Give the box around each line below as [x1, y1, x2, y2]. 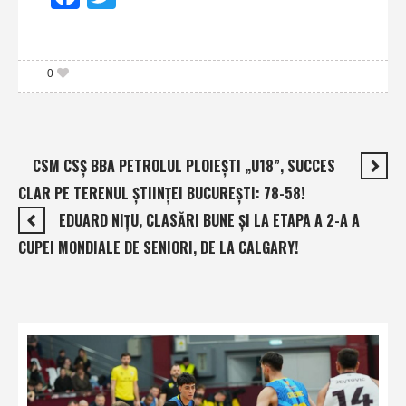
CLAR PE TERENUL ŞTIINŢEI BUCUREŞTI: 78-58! [18, 181, 304, 204]
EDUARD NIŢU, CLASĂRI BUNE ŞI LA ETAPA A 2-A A [59, 208, 360, 231]
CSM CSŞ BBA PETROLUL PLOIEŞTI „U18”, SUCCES [33, 154, 335, 177]
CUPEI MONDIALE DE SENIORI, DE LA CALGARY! [18, 236, 298, 258]
